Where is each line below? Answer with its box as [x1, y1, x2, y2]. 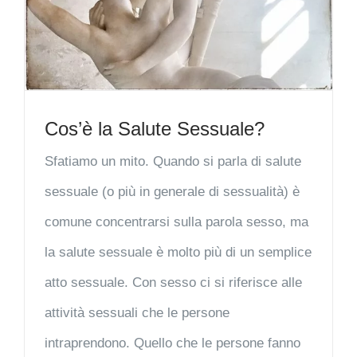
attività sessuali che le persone [45, 305, 229, 321]
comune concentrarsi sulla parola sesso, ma [45, 214, 308, 230]
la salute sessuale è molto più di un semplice [45, 245, 312, 261]
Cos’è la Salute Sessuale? [45, 118, 265, 140]
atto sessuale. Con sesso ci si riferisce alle [45, 275, 302, 291]
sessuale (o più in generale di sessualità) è [45, 184, 300, 200]
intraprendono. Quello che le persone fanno [45, 335, 300, 351]
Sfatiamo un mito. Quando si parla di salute [45, 154, 301, 170]
